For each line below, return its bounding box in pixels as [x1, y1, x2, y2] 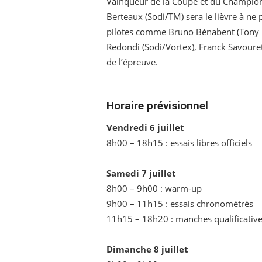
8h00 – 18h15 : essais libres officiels [106, 137, 252, 149]
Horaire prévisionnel [106, 99, 208, 113]
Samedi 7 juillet [106, 167, 176, 180]
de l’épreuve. [106, 56, 158, 68]
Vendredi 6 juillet [106, 122, 184, 134]
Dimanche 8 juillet [106, 243, 188, 256]
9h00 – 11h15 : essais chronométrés [106, 198, 253, 210]
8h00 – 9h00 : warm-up [106, 182, 202, 195]
